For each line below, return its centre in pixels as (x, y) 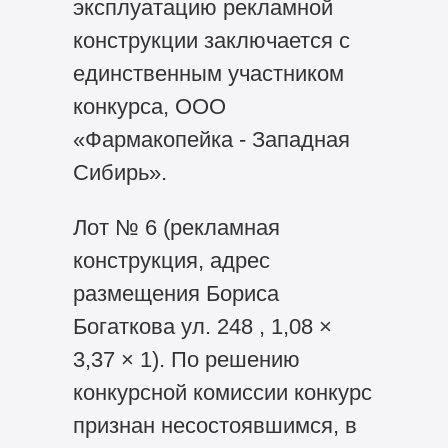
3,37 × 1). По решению (186, 360)
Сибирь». (119, 173)
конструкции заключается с (211, 41)
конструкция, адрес (171, 261)
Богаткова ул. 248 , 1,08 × (202, 327)
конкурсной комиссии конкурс (222, 393)
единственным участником (208, 74)
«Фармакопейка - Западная (211, 140)
